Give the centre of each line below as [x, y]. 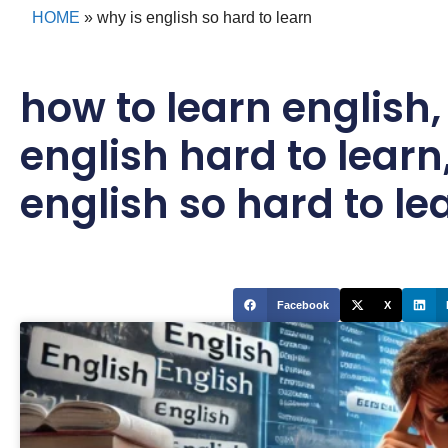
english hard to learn [231, 156]
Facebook [303, 304]
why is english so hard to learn [204, 17]
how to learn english [225, 108]
